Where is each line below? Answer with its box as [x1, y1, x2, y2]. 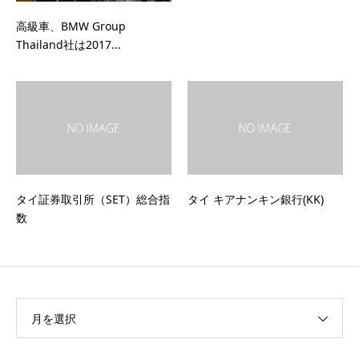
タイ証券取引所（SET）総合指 [16, 191, 170, 207]
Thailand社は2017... [16, 37, 121, 53]
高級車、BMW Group [16, 18, 126, 34]
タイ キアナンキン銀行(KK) [188, 191, 324, 207]
